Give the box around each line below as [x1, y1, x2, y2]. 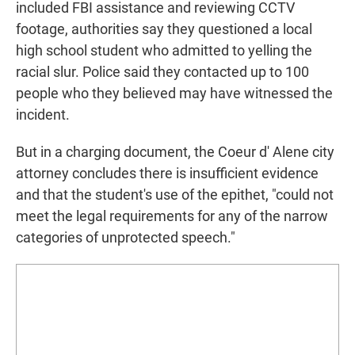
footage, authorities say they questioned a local [16, 21, 312, 38]
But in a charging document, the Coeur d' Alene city [16, 143, 334, 161]
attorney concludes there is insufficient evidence [16, 165, 319, 182]
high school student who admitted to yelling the [16, 42, 312, 59]
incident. [16, 106, 70, 124]
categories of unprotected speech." [16, 229, 235, 246]
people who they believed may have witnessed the [16, 85, 333, 102]
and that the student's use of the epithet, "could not [16, 186, 334, 204]
